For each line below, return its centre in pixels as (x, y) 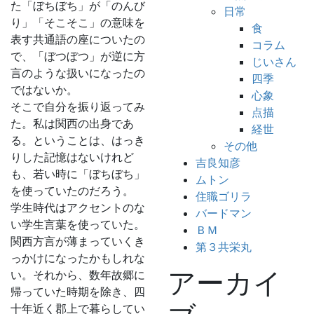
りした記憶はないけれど (72, 157)
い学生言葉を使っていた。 (78, 224)
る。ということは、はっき (78, 140)
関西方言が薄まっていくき (78, 241)
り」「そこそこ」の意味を (78, 22)
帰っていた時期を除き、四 (78, 292)
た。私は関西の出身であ (72, 123)
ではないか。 (44, 90)
